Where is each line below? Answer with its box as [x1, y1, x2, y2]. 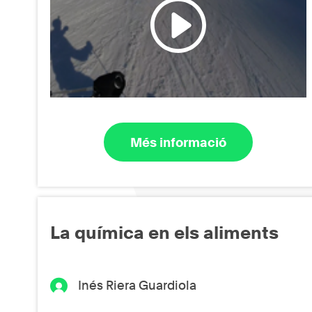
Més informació [130, 134, 227, 150]
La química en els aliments [50, 221, 279, 243]
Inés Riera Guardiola [78, 277, 197, 292]
